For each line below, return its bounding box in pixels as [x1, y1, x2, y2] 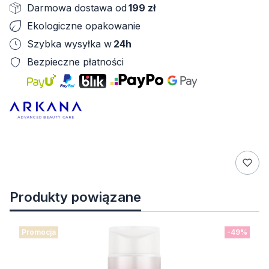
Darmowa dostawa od [27, 2, 127, 14]
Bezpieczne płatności [27, 56, 124, 68]
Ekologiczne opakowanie [27, 20, 141, 32]
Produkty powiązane [10, 189, 141, 205]
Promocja [22, 228, 56, 237]
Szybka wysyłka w [27, 38, 112, 50]
